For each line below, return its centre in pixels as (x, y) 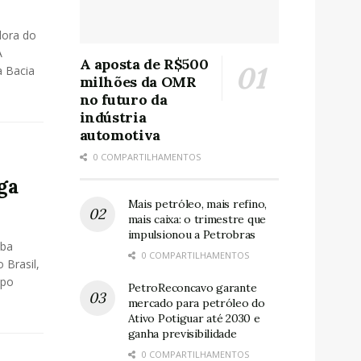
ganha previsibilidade (182, 333)
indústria (113, 117)
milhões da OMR (138, 81)
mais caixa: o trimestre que (197, 219)
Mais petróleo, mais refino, (197, 203)
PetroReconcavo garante (192, 287)
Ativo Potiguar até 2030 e (194, 318)
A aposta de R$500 (144, 64)
